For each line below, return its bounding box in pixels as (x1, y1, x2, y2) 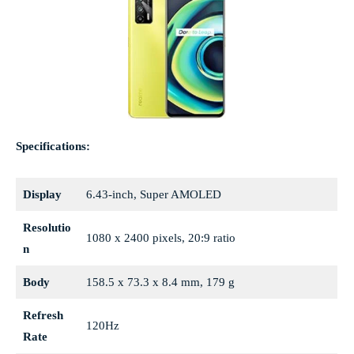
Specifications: (16, 140, 90, 153)
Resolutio (22, 221, 71, 235)
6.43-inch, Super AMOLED (85, 188, 221, 201)
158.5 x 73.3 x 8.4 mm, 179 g (85, 276, 235, 289)
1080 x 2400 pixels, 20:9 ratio (85, 232, 235, 245)
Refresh (22, 309, 63, 322)
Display (22, 188, 62, 201)
